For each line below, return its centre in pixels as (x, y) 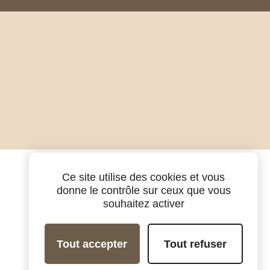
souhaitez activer (143, 204)
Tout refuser (195, 244)
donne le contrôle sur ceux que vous (143, 190)
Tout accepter (92, 244)
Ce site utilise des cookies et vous (143, 177)
